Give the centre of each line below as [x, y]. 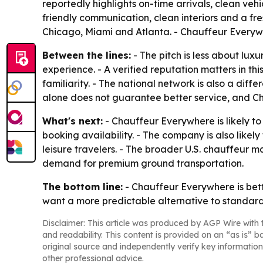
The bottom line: [82, 187]
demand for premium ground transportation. [143, 163]
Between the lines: [87, 55]
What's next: [73, 121]
